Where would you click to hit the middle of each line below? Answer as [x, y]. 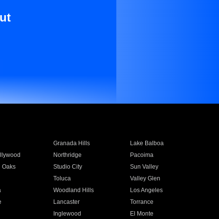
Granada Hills [71, 143]
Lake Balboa [147, 143]
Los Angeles [147, 190]
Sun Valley [144, 167]
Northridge [67, 155]
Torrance [142, 202]
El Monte [142, 214]
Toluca [62, 178]
